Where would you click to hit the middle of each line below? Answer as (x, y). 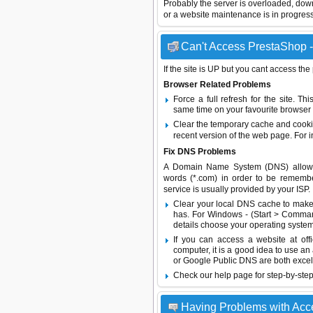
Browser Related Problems (217, 85)
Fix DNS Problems (200, 152)
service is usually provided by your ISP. (237, 189)
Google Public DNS (220, 261)
